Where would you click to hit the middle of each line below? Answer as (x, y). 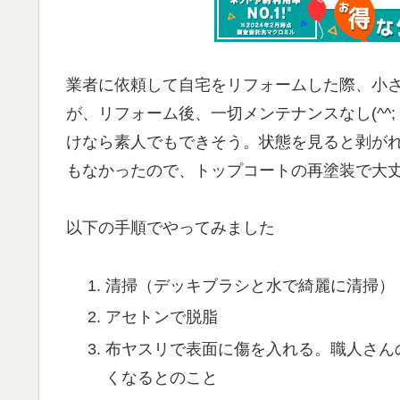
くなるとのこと (161, 377)
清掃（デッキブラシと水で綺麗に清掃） (250, 285)
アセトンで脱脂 (161, 317)
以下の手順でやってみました (171, 228)
